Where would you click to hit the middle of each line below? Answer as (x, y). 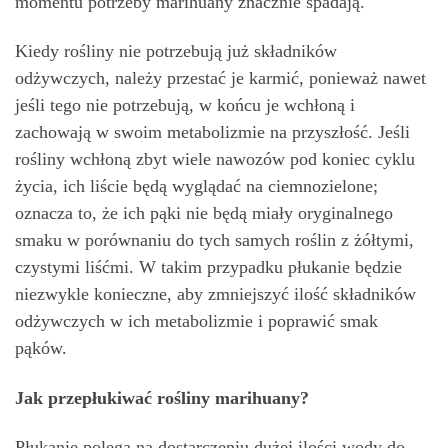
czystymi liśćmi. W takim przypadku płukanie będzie (208, 267)
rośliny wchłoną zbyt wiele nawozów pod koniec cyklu (215, 159)
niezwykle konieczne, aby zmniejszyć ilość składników (215, 294)
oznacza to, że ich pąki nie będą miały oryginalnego (204, 213)
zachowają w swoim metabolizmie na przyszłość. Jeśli (212, 132)
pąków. (41, 348)
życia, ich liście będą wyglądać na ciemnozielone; (196, 186)
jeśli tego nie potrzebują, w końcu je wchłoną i (185, 105)
